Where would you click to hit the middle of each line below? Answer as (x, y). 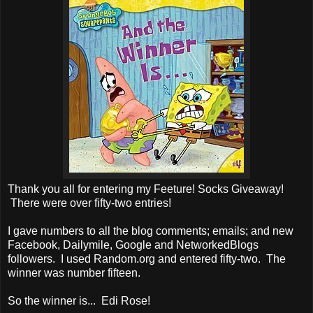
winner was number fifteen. (74, 272)
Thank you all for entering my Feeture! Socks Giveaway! (146, 189)
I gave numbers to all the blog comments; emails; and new (151, 231)
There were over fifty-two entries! (89, 203)
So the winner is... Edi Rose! (79, 300)
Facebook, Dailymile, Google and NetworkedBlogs (133, 245)
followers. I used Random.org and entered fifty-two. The (147, 259)
